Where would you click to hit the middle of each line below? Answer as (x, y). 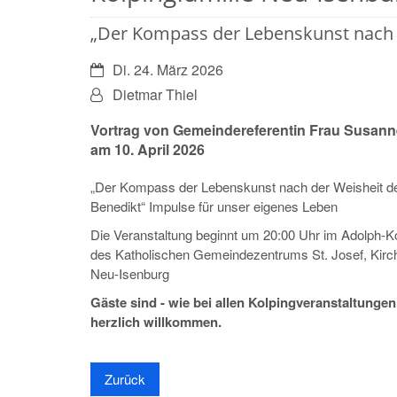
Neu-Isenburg (130, 273)
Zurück (125, 378)
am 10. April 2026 (148, 149)
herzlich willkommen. (156, 321)
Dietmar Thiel (155, 94)
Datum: (112, 68)
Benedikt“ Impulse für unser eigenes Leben (214, 206)
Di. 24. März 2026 (168, 69)
